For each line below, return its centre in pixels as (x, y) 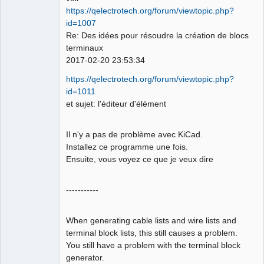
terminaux (85, 48)
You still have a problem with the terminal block (153, 245)
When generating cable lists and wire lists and (151, 220)
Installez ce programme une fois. (127, 146)
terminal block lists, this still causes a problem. (152, 232)
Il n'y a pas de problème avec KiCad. (134, 134)
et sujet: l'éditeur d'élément (116, 103)
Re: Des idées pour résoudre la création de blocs (157, 36)
